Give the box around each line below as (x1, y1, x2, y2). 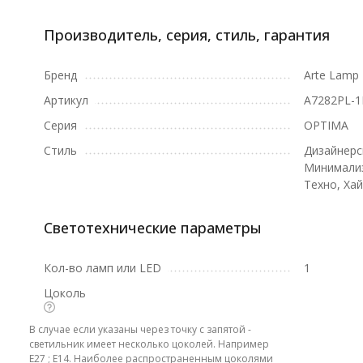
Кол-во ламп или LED (43, 260, 161, 275)
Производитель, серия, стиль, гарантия (43, 25, 330, 45)
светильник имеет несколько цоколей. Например (28, 337, 269, 351)
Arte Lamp (303, 67, 359, 83)
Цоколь (43, 285, 86, 301)
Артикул (43, 92, 88, 108)
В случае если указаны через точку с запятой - (28, 322, 251, 336)
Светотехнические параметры (43, 218, 262, 237)
